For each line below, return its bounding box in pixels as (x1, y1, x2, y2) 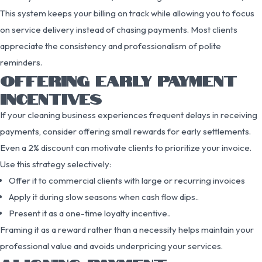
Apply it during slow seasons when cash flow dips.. (9, 191, 199, 202)
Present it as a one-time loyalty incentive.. (9, 207, 171, 219)
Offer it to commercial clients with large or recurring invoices (9, 174, 245, 186)
